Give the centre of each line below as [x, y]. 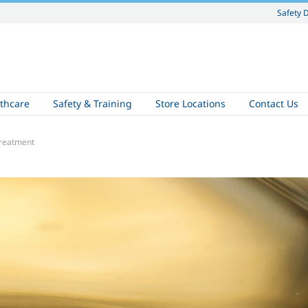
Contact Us [274, 103]
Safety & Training [92, 103]
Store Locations [190, 103]
